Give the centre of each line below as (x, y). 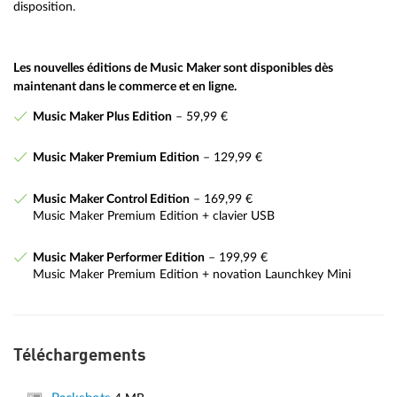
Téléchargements (80, 357)
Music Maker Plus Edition (102, 116)
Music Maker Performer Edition (118, 258)
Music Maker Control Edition (111, 199)
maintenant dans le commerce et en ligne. (125, 86)
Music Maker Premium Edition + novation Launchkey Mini (191, 275)
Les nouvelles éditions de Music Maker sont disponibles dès (173, 68)
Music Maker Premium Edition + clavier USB (153, 216)
